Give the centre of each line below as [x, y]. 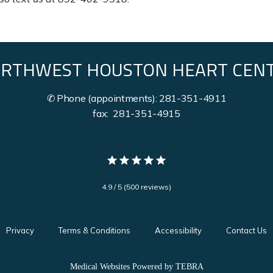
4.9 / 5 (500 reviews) [136, 186]
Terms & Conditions [94, 230]
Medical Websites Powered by [122, 266]
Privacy [20, 230]
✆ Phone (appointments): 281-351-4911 [136, 98]
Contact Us [246, 230]
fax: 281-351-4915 [136, 113]
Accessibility [178, 230]
